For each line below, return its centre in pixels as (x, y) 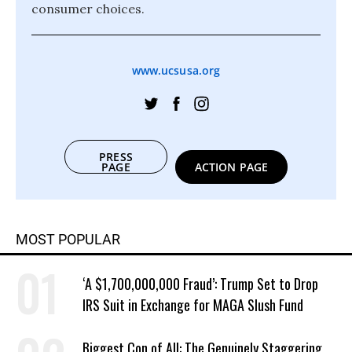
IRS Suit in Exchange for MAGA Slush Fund (193, 305)
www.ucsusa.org (176, 70)
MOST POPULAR (68, 239)
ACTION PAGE (231, 167)
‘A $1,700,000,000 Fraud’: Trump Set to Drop (200, 284)
